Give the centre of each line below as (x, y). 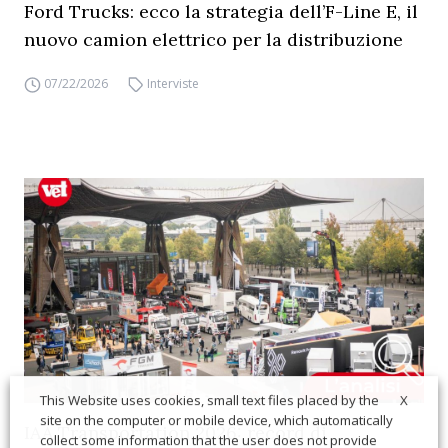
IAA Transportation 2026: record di (175, 432)
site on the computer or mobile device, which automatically (216, 420)
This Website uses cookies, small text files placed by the (209, 400)
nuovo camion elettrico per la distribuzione (213, 39)
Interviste (173, 83)
